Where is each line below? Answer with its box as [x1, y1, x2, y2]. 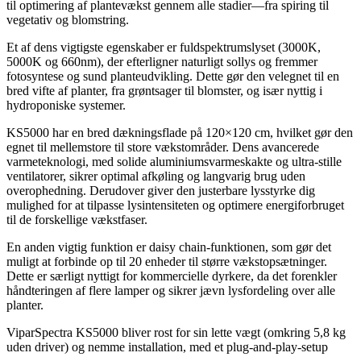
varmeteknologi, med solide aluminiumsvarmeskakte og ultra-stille [6, 154, 342, 168]
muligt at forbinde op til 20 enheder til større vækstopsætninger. [6, 254, 327, 268]
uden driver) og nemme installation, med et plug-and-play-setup [6, 339, 328, 354]
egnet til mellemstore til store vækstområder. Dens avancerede [6, 139, 319, 154]
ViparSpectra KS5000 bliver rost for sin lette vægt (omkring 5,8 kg [6, 325, 346, 339]
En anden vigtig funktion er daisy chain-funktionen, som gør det [6, 239, 331, 254]
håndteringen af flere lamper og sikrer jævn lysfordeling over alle [6, 283, 335, 297]
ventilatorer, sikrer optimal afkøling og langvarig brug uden [6, 168, 305, 183]
